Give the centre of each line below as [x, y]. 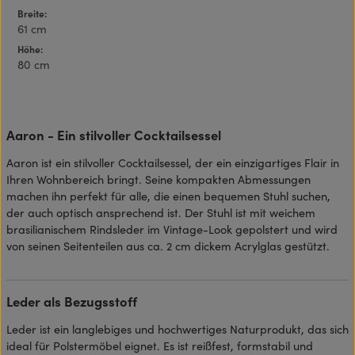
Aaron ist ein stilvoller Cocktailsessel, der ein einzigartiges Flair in [173, 162]
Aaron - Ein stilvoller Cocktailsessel [114, 134]
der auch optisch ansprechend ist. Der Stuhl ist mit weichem [161, 212]
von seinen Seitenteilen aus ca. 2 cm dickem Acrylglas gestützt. [168, 245]
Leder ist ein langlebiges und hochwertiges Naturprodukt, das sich [177, 328]
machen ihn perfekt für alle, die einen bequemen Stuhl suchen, [168, 195]
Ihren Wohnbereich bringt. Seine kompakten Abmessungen [158, 179]
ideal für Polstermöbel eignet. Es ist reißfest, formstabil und [160, 345]
